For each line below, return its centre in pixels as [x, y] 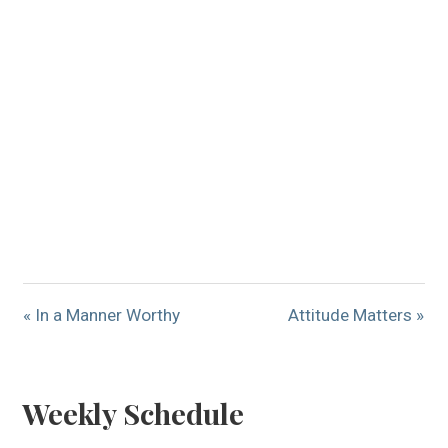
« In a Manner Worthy [102, 314]
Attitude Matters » [356, 314]
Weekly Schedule [133, 412]
